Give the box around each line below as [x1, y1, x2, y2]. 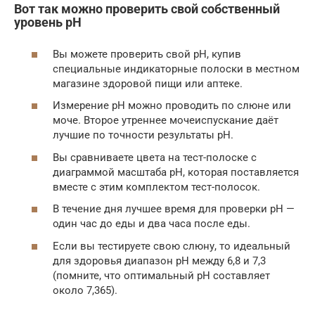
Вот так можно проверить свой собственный [14, 1, 280, 16]
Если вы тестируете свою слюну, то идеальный [53, 239, 290, 252]
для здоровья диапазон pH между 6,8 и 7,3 [53, 254, 266, 267]
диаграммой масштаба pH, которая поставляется [53, 165, 299, 179]
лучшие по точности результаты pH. [53, 129, 233, 141]
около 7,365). [53, 283, 117, 297]
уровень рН [14, 15, 82, 30]
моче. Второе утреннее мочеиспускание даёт [53, 114, 278, 127]
